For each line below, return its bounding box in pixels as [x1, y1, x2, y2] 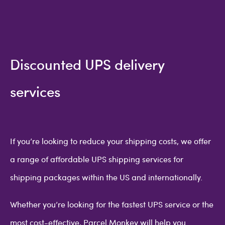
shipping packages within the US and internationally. [10, 172, 206, 182]
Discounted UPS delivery [10, 54, 164, 74]
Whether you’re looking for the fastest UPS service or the [10, 199, 213, 209]
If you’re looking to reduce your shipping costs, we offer [10, 136, 211, 146]
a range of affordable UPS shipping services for [10, 154, 183, 164]
